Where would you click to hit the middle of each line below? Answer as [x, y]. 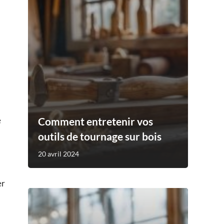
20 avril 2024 [58, 153]
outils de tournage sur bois [100, 136]
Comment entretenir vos [95, 121]
